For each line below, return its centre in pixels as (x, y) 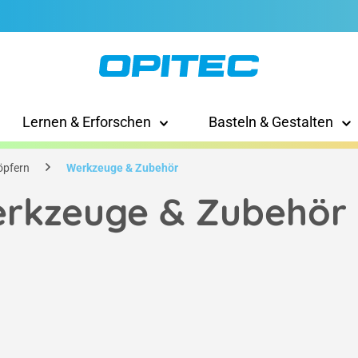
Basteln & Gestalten (271, 122)
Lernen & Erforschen (86, 122)
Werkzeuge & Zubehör (122, 168)
